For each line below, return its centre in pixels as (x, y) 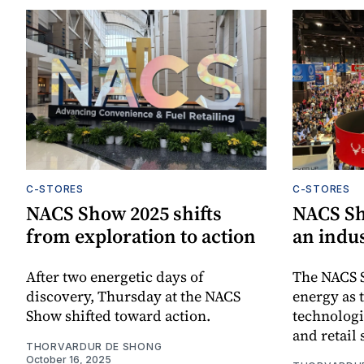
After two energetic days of (115, 277)
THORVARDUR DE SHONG (94, 347)
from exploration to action (141, 236)
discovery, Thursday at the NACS (133, 297)
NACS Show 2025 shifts (124, 214)
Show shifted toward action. (118, 316)
